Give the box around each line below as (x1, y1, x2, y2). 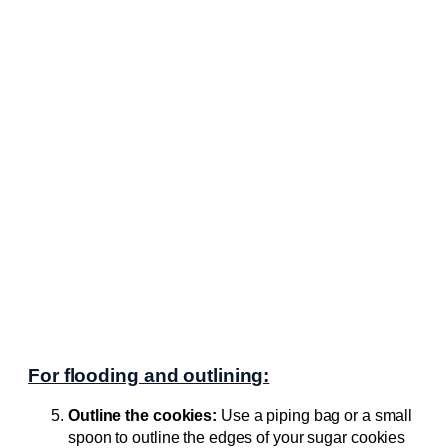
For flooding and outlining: (28, 365, 270, 387)
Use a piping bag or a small (217, 406, 413, 424)
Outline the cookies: (68, 406, 217, 424)
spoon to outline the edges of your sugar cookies (68, 428, 406, 446)
